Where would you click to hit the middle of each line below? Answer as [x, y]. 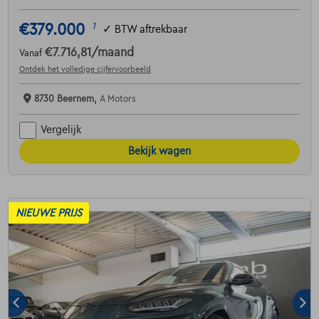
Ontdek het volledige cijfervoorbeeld [85, 69]
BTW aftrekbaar [151, 30]
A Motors [117, 99]
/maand [112, 52]
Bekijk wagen [159, 151]
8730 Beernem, [67, 99]
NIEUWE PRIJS [48, 213]
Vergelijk [61, 130]
